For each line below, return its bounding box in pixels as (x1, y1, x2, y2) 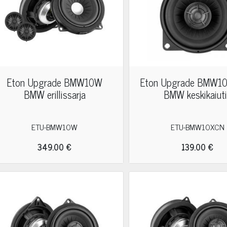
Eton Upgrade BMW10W (7, 74, 103, 91)
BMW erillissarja (23, 86, 86, 103)
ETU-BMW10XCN (170, 120, 224, 133)
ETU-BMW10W (31, 120, 78, 133)
